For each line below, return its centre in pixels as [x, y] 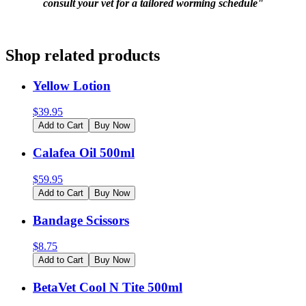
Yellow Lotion [72, 85]
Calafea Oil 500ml [84, 153]
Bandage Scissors [81, 220]
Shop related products [83, 55]
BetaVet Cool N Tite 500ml [108, 287]
